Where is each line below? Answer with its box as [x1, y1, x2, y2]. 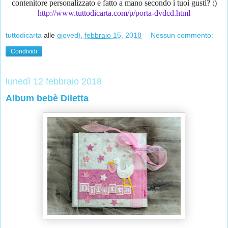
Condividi [11, 47, 37, 55]
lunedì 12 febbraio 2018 [6, 76, 102, 87]
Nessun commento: [151, 31, 214, 39]
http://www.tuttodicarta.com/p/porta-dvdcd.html [38, 9, 190, 18]
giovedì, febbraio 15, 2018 [57, 31, 141, 39]
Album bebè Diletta [6, 93, 89, 103]
